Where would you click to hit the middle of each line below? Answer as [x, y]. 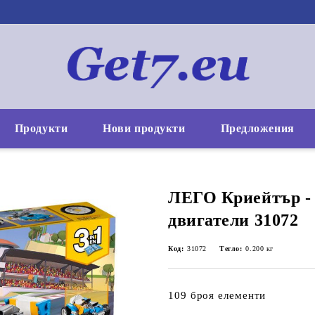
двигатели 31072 [233, 220]
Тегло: [231, 249]
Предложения [257, 128]
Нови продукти [144, 128]
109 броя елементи [217, 295]
